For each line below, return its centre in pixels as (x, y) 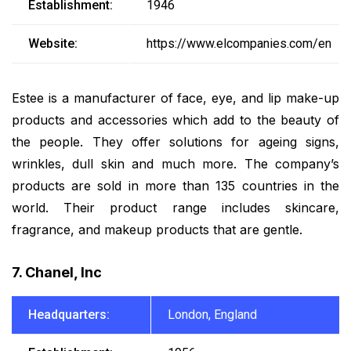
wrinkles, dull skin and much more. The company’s (175, 164)
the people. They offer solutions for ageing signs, (175, 142)
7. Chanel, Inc (57, 272)
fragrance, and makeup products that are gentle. (157, 230)
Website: (52, 44)
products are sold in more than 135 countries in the (175, 186)
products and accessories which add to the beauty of (175, 120)
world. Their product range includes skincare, (175, 208)
